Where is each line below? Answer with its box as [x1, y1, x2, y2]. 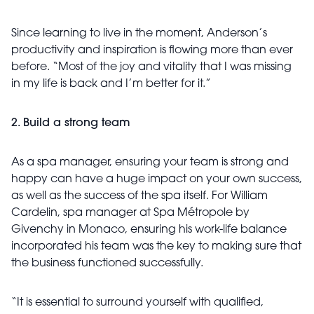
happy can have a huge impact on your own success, [11, 174, 302, 186]
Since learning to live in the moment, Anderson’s [11, 28, 267, 40]
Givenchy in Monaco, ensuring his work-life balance [11, 224, 287, 236]
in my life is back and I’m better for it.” [11, 78, 211, 90]
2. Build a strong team [11, 118, 134, 130]
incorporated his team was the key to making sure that [11, 241, 301, 253]
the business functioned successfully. [11, 258, 203, 270]
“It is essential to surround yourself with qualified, [11, 297, 264, 309]
